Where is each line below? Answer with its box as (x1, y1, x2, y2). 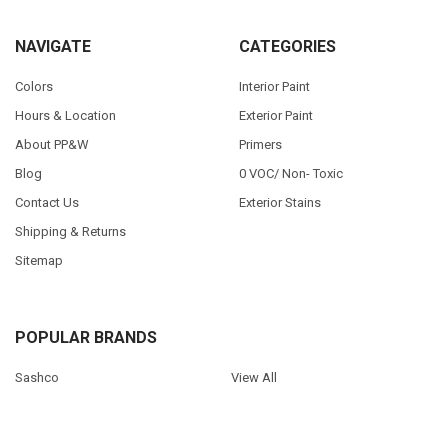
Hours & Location (14, 107, 116, 123)
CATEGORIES (238, 37, 336, 57)
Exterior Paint (238, 107, 313, 123)
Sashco (14, 369, 59, 385)
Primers (238, 136, 282, 152)
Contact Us (14, 194, 79, 210)
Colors (14, 78, 53, 94)
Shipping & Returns (14, 223, 126, 239)
